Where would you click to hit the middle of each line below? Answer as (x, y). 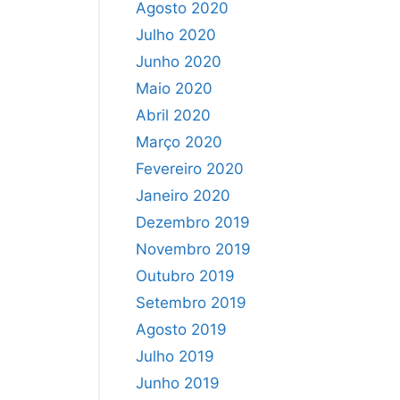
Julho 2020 (176, 34)
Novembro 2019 (193, 249)
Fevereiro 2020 (190, 168)
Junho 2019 (178, 383)
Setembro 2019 (191, 302)
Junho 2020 (179, 61)
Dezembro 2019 (193, 222)
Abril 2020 (173, 115)
